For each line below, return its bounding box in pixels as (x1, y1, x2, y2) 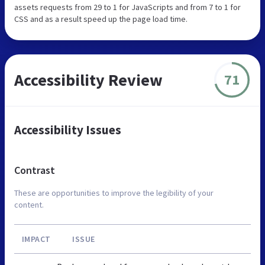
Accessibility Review (14, 69, 163, 91)
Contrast (14, 163, 55, 177)
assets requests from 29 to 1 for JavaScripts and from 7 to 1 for (14, 1, 241, 12)
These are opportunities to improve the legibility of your (14, 187, 214, 198)
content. (14, 199, 44, 210)
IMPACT (21, 233, 51, 244)
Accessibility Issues (14, 121, 121, 138)
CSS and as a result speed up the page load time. (14, 13, 188, 24)
